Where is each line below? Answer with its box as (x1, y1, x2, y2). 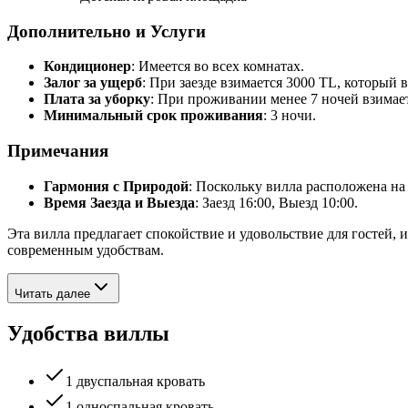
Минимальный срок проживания (44, 107, 263, 124)
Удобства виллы (7, 321, 169, 345)
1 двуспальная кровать (66, 372, 205, 389)
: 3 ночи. (263, 107, 316, 124)
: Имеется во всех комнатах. (131, 58, 304, 75)
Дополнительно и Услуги (7, 21, 206, 41)
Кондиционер (44, 58, 131, 75)
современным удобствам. (7, 241, 164, 258)
